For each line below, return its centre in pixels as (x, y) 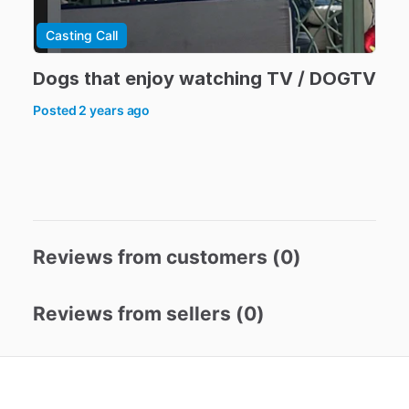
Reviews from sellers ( (138, 314)
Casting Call (82, 35)
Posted (56, 110)
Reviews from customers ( (157, 257)
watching (220, 79)
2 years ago (115, 110)
